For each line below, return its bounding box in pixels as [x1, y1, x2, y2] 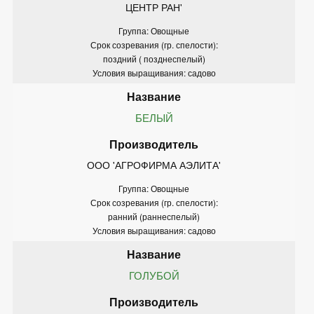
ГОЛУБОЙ [128, 267, 179, 282]
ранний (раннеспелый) [108, 210, 200, 222]
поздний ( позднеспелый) [102, 52, 205, 64]
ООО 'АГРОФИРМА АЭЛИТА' [87, 157, 221, 172]
